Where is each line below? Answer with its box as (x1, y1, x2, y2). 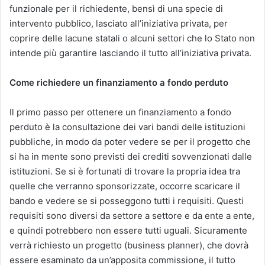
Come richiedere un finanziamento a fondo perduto (9, 76, 228, 88)
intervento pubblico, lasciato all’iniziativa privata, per (9, 17, 228, 29)
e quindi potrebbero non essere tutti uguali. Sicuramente (9, 224, 247, 236)
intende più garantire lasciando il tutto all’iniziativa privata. (9, 47, 251, 59)
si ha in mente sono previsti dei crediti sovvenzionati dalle (9, 150, 252, 162)
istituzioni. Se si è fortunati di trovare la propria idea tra (9, 165, 240, 177)
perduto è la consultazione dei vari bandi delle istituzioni (9, 121, 245, 132)
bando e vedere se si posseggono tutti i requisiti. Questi (9, 195, 244, 206)
